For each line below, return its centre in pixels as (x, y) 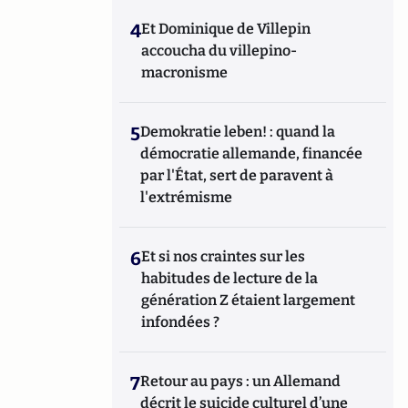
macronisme (185, 72)
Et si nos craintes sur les (224, 256)
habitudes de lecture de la (230, 278)
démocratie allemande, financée (252, 153)
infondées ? (181, 322)
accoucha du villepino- (219, 51)
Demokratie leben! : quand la (238, 132)
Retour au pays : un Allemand (241, 381)
